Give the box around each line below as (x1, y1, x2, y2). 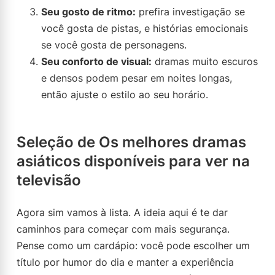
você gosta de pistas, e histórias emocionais (41, 22, 248, 34)
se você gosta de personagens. (41, 39, 187, 51)
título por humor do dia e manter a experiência (17, 256, 234, 268)
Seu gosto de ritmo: (41, 6, 136, 18)
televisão (17, 171, 81, 189)
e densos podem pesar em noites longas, (41, 72, 232, 84)
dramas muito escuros (152, 55, 258, 68)
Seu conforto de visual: (41, 55, 152, 68)
